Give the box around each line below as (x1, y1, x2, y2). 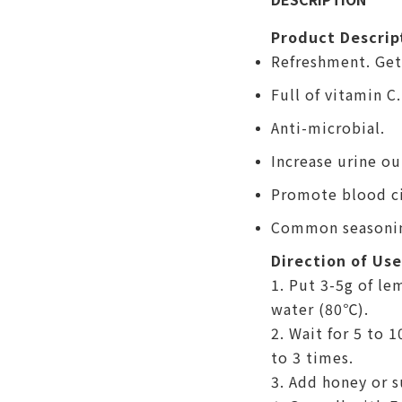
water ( (270, 298, 325, 319)
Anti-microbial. (270, 117, 385, 138)
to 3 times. (270, 346, 354, 368)
